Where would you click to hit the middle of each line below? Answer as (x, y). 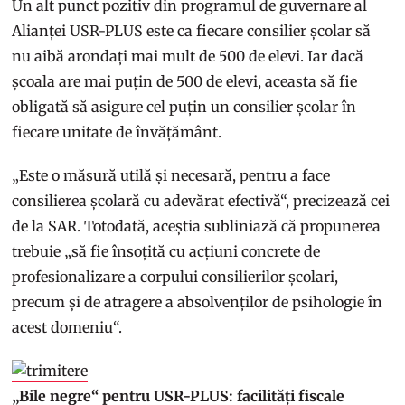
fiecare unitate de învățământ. (117, 132)
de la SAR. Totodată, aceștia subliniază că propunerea (197, 226)
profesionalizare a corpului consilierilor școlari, (175, 276)
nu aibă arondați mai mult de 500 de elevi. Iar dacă (188, 56)
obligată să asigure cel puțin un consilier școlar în (184, 106)
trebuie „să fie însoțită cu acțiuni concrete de (166, 251)
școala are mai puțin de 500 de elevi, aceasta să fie (185, 81)
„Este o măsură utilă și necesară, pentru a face (171, 175)
